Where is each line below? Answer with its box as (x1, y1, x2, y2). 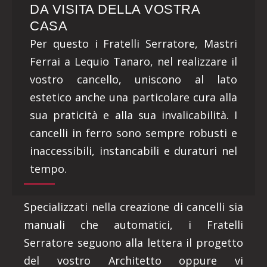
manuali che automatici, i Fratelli (24, 218, 243, 232)
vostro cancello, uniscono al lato (30, 72, 237, 86)
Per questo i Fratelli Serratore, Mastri (30, 36, 237, 51)
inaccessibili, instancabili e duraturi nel (30, 144, 237, 158)
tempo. (30, 162, 67, 176)
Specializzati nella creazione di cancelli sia (24, 200, 243, 214)
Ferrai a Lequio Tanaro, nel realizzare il (30, 54, 237, 69)
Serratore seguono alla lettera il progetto (24, 235, 243, 250)
